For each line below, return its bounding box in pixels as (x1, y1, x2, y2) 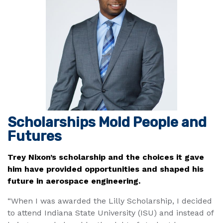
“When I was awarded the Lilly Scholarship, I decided (7, 196, 212, 206)
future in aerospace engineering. (7, 176, 140, 186)
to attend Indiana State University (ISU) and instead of (7, 208, 214, 218)
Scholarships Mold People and (7, 113, 207, 130)
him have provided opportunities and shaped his (7, 164, 204, 174)
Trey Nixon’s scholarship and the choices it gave (7, 152, 204, 162)
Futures (7, 127, 62, 144)
